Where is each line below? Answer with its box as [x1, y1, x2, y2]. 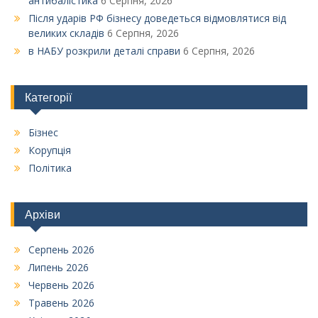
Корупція [28, 143, 71, 158]
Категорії [25, 90, 72, 105]
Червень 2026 [28, 278, 94, 292]
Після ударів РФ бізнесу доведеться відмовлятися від [28, 11, 286, 26]
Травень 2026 [28, 296, 94, 310]
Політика [28, 161, 72, 175]
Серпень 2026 [28, 243, 94, 257]
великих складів [28, 26, 104, 40]
